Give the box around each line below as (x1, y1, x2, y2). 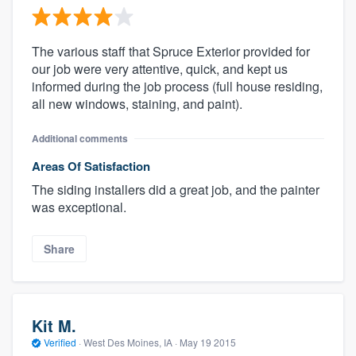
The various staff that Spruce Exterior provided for (32, 41, 310, 60)
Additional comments (32, 130, 128, 145)
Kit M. (32, 313, 76, 337)
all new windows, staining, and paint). (32, 94, 242, 113)
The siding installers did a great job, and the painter (32, 180, 319, 199)
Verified (41, 335, 79, 349)
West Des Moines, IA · (81, 335, 180, 349)
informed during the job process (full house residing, (32, 76, 323, 95)
